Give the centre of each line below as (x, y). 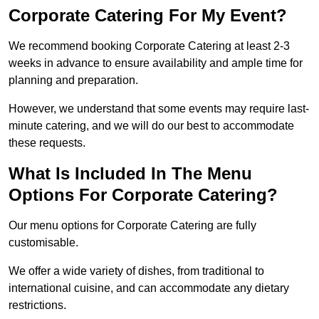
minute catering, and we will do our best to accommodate (151, 126)
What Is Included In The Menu (130, 174)
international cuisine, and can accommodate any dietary (149, 288)
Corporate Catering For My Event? (148, 16)
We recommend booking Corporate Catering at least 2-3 (149, 46)
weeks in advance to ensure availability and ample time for (156, 63)
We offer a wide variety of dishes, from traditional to (136, 271)
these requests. (47, 143)
